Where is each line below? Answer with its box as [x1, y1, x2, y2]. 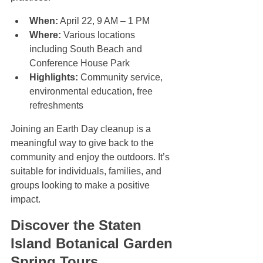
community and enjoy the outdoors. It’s [11, 152, 172, 163]
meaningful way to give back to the [11, 138, 156, 149]
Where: [29, 30, 61, 41]
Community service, [78, 72, 165, 83]
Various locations [61, 30, 137, 41]
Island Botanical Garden [11, 235, 177, 252]
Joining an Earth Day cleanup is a [11, 124, 153, 134]
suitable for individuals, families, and [11, 166, 164, 177]
